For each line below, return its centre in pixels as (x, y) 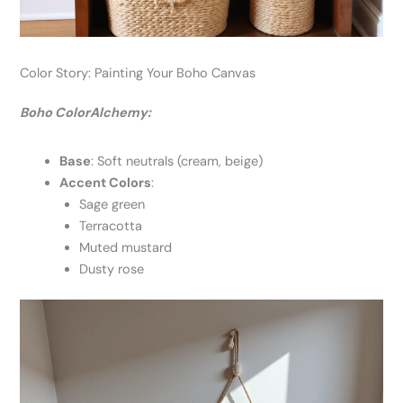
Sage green (112, 204)
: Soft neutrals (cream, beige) (177, 161)
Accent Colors (106, 183)
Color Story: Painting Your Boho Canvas (138, 74)
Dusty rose (112, 269)
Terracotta (111, 226)
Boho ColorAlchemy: (86, 113)
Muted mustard (126, 247)
